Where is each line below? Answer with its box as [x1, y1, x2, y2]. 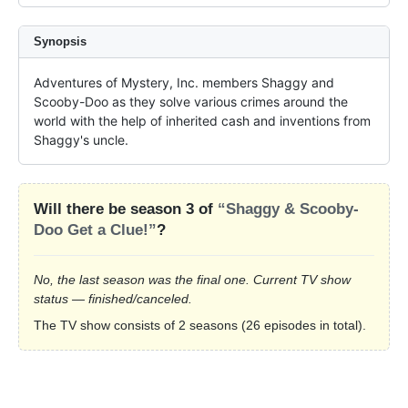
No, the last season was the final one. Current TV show [34, 272, 351, 288]
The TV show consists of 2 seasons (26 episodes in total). [34, 318, 366, 333]
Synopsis [34, 35, 87, 49]
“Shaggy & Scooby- [218, 200, 359, 219]
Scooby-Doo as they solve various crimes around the [34, 94, 348, 110]
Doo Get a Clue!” [34, 221, 157, 240]
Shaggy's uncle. [34, 132, 128, 148]
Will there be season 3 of [34, 200, 218, 219]
